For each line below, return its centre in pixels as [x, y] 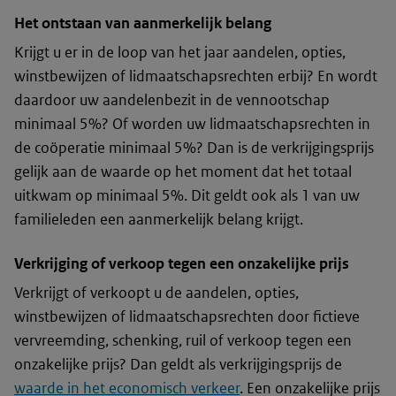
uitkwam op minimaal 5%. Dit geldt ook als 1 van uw [187, 196]
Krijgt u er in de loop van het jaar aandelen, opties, [180, 53]
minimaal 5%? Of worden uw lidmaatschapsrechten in [192, 124]
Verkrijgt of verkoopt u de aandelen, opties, [156, 293]
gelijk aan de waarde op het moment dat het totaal [183, 172]
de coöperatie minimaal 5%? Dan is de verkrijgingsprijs [194, 148]
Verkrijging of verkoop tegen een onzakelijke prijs [182, 264]
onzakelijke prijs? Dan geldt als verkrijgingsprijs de [178, 365]
